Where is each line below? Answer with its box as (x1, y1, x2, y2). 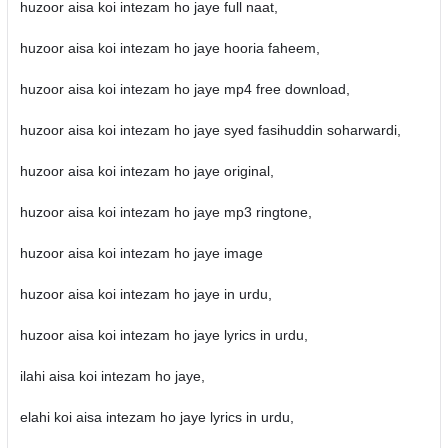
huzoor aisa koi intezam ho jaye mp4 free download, (19, 81, 350, 97)
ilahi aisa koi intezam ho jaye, (19, 368, 205, 384)
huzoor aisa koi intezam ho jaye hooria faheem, (19, 40, 320, 56)
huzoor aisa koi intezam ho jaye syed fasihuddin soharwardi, (19, 122, 401, 138)
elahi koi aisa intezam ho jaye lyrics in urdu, (19, 409, 294, 425)
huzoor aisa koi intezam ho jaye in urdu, (19, 286, 272, 302)
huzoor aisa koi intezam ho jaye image (19, 245, 263, 261)
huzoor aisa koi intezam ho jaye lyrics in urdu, (19, 327, 308, 343)
